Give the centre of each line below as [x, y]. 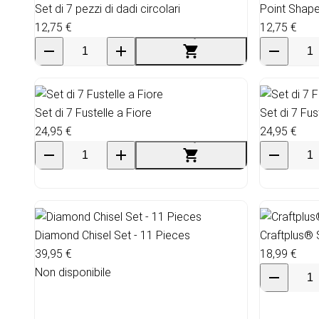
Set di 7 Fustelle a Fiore [93, 113]
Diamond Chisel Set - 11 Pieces [113, 235]
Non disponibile [73, 272]
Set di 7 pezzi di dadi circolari [108, 9]
